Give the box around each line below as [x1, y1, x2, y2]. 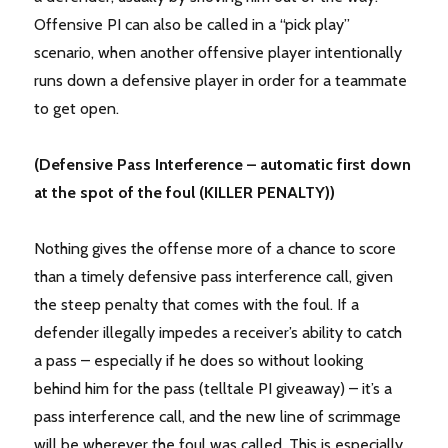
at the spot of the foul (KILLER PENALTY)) [34, 183, 336, 203]
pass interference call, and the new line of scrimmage [34, 407, 402, 427]
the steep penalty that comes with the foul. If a [34, 295, 360, 315]
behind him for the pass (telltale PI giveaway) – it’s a [34, 379, 393, 399]
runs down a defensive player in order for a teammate [34, 71, 408, 91]
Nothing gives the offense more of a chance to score [34, 239, 397, 259]
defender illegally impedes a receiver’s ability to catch [34, 323, 403, 343]
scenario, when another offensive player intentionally [34, 43, 403, 63]
